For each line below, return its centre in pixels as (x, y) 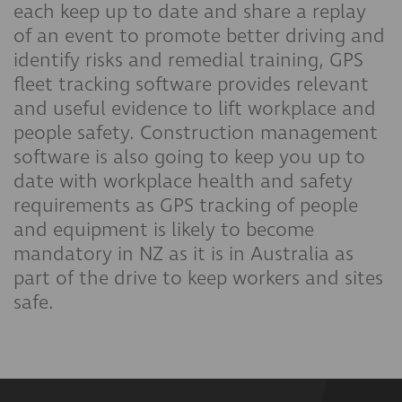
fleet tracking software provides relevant (191, 84)
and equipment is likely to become (164, 230)
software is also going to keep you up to (189, 157)
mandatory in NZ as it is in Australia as (184, 254)
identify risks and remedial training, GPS (188, 60)
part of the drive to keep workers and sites (198, 278)
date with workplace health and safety (183, 181)
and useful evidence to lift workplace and (195, 109)
